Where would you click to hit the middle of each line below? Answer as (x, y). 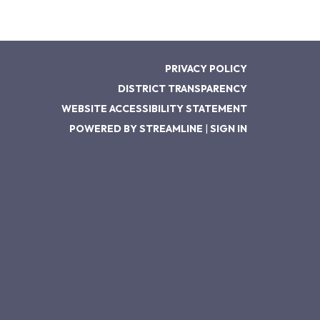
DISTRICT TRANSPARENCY (182, 89)
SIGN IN (229, 129)
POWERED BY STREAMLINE (136, 129)
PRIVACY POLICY (206, 69)
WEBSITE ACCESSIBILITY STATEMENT (154, 109)
